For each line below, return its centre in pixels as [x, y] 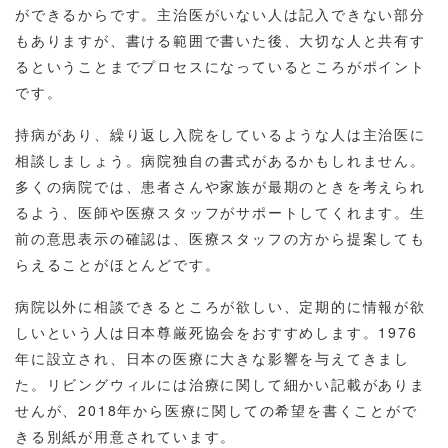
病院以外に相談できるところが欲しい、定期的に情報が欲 [220, 306]
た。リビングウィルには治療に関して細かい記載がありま [220, 384]
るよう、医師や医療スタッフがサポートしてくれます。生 [220, 212]
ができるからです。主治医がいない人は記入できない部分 [220, 14]
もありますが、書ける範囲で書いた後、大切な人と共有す [220, 40]
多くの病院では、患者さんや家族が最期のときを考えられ [220, 186]
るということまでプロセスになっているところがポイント [220, 66]
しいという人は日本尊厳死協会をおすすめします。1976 [216, 332]
